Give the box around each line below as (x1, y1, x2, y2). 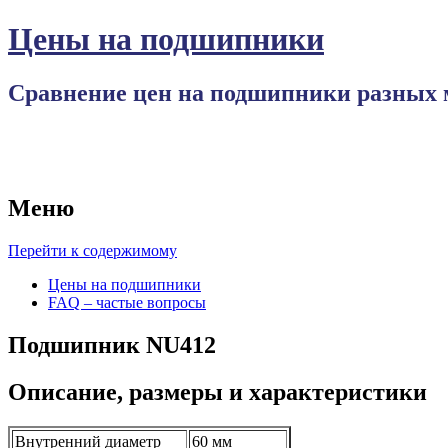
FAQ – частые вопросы (48, 294, 206, 312)
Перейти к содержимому (8, 242, 177, 260)
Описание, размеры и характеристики (8, 379, 427, 406)
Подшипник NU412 (8, 332, 216, 359)
